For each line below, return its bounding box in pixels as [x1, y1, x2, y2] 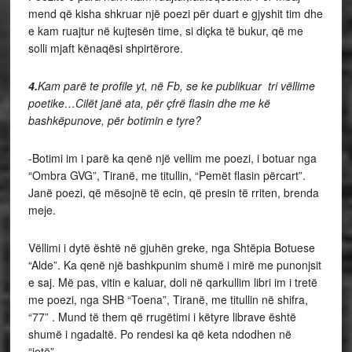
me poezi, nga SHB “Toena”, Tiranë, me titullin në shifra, [27, 291, 308, 307]
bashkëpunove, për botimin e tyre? [27, 112, 201, 128]
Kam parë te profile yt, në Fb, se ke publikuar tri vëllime [37, 78, 315, 93]
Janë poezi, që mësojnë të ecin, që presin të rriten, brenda [27, 185, 319, 200]
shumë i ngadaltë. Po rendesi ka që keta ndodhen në [27, 326, 291, 342]
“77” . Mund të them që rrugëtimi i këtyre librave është [27, 309, 296, 324]
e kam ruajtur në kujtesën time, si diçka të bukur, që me [27, 23, 303, 38]
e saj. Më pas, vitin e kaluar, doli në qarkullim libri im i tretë [27, 274, 317, 290]
